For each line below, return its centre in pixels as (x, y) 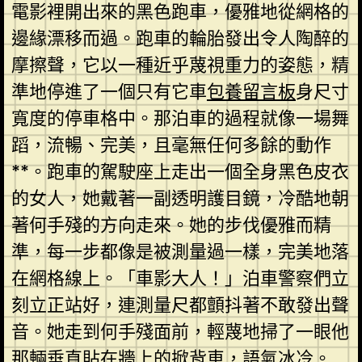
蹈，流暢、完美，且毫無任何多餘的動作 (171, 145)
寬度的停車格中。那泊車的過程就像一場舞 (180, 118)
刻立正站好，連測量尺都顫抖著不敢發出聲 (180, 305)
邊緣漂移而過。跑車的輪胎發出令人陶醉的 (180, 38)
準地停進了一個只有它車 (109, 91)
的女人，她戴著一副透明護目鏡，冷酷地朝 (180, 198)
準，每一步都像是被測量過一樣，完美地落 (180, 251)
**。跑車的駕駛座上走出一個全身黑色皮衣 (180, 171)
